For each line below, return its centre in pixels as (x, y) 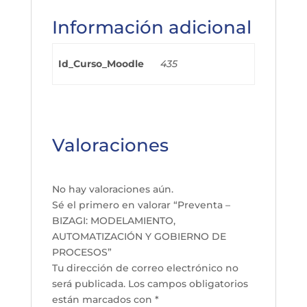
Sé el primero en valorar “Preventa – (141, 205)
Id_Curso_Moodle (101, 64)
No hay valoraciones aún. (112, 189)
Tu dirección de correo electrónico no (145, 268)
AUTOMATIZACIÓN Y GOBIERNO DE (139, 236)
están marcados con (103, 299)
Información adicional (151, 27)
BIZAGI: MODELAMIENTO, (113, 221)
